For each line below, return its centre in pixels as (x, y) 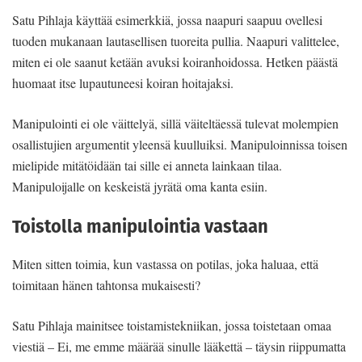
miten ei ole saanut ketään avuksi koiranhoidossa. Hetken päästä (175, 62)
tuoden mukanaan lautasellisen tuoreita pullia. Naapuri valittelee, (176, 41)
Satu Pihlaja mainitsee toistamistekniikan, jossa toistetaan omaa (172, 325)
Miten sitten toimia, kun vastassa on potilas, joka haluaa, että (165, 263)
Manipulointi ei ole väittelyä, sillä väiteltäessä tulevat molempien (175, 124)
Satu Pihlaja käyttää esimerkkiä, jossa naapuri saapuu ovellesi (167, 20)
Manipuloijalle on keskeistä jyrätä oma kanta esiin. (140, 187)
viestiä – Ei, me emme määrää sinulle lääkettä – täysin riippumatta (179, 346)
